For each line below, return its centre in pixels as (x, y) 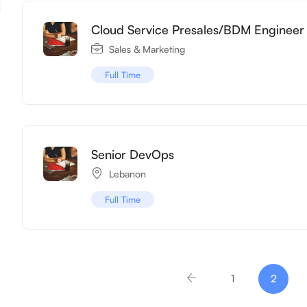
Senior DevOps (133, 154)
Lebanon (128, 173)
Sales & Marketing (147, 49)
